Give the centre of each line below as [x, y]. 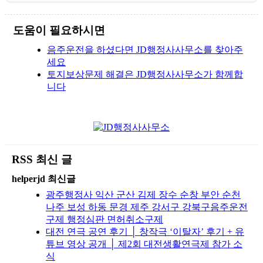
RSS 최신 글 [42, 159]
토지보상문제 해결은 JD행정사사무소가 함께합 [145, 74]
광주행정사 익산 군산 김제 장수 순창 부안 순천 [143, 194]
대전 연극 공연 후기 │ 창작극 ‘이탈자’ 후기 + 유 [145, 231]
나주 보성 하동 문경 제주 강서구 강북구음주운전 [147, 207]
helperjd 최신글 [44, 178]
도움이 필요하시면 [59, 30]
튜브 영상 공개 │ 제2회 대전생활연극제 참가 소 [144, 244]
